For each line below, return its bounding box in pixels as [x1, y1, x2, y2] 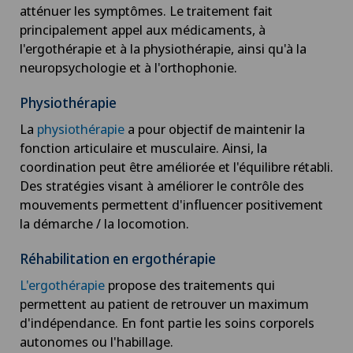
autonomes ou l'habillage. [20, 332, 173, 351]
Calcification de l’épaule [44, 229, 173, 247]
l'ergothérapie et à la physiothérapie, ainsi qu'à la [20, 39, 307, 58]
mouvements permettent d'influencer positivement [20, 195, 323, 214]
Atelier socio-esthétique [44, 102, 179, 120]
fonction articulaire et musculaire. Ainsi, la [20, 138, 267, 157]
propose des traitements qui [105, 275, 275, 294]
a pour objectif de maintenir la [124, 119, 305, 138]
